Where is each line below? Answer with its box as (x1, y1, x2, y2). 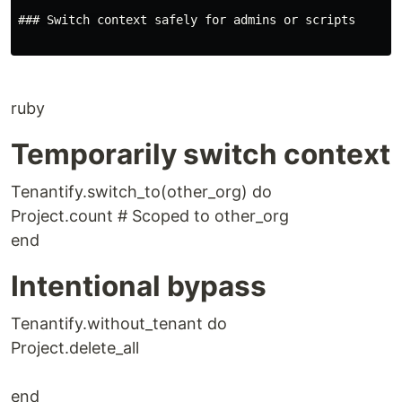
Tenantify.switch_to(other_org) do (11, 182, 272, 201)
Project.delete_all (11, 338, 139, 357)
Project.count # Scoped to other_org (11, 206, 289, 225)
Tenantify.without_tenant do (11, 314, 227, 333)
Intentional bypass (11, 268, 267, 303)
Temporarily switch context (11, 136, 390, 171)
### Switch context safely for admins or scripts (18, 13, 355, 27)
